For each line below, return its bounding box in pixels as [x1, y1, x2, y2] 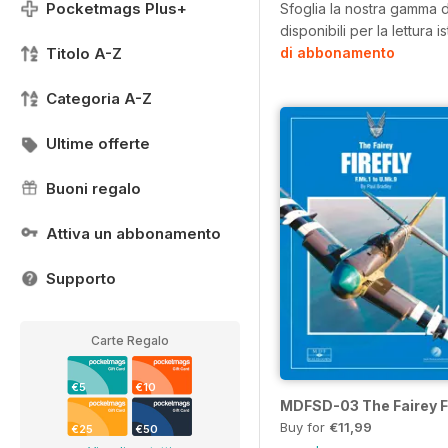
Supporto [46, 269, 116, 288]
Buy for [280, 418, 329, 435]
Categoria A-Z [46, 89, 152, 108]
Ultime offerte [46, 134, 150, 153]
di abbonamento [280, 44, 395, 61]
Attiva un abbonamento [46, 224, 221, 243]
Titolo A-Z [46, 44, 122, 63]
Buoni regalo [46, 179, 141, 198]
